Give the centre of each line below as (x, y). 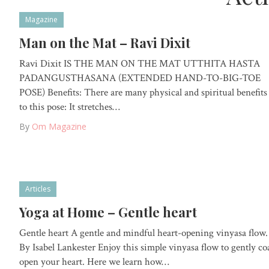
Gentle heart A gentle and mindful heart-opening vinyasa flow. (144, 233)
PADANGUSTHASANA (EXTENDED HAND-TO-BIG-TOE (140, 78)
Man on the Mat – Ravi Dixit (105, 42)
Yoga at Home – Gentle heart (108, 212)
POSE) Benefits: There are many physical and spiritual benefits (143, 92)
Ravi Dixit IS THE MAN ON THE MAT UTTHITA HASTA (140, 63)
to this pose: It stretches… (70, 107)
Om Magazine (59, 126)
